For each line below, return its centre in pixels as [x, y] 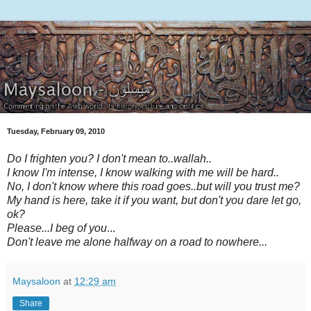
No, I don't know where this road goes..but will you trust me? [153, 186]
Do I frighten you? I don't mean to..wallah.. [109, 158]
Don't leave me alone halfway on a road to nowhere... [137, 242]
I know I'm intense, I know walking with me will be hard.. [143, 172]
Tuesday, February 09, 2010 [56, 132]
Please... [28, 228]
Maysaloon [36, 281]
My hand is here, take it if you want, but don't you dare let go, [154, 200]
